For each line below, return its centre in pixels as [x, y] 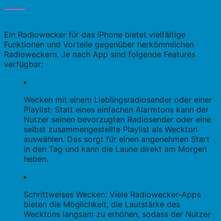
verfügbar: [23, 64]
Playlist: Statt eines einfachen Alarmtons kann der [116, 110]
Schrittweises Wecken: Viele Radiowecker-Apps [112, 195]
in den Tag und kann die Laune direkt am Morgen [115, 149]
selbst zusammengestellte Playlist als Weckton [110, 129]
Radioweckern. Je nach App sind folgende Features [100, 55]
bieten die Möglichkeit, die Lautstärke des [102, 204]
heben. [36, 159]
